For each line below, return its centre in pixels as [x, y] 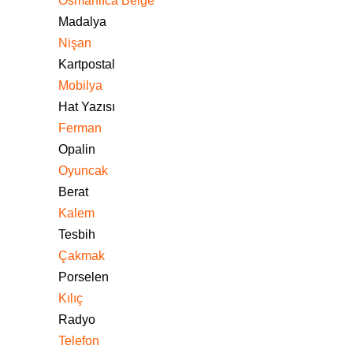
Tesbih [77, 234]
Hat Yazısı [87, 107]
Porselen [84, 277]
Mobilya [80, 85]
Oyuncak [83, 171]
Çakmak [82, 256]
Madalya [82, 22]
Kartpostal [87, 64]
